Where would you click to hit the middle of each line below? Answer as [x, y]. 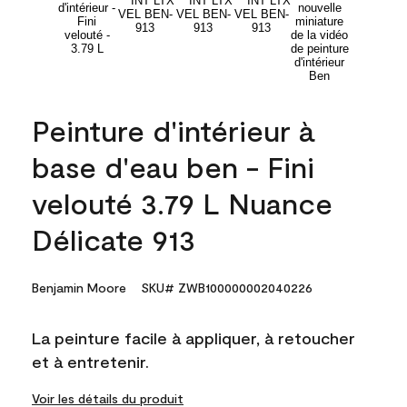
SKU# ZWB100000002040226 [227, 287]
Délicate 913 [114, 238]
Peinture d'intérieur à [173, 129]
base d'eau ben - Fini [173, 166]
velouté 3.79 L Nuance [182, 202]
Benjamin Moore [79, 287]
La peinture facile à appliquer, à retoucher [194, 338]
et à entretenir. [90, 361]
